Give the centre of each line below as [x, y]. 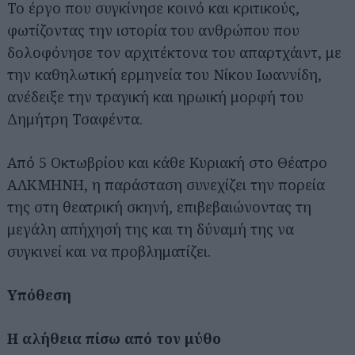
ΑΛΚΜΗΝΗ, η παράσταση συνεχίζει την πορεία [166, 185]
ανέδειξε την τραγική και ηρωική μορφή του [155, 97]
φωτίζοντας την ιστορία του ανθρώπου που [153, 30]
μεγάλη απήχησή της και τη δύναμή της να [151, 229]
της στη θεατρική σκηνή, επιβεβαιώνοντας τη [159, 207]
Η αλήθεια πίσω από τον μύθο [114, 338]
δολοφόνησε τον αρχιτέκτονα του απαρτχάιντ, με [174, 52]
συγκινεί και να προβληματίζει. [109, 251]
